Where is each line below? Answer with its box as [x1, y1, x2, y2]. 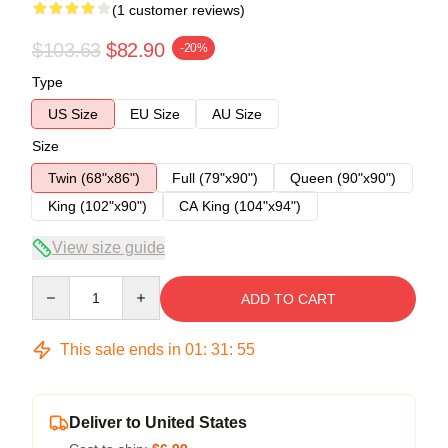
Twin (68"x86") [48, 169, 140, 186]
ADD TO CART [240, 290, 336, 307]
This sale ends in [56, 340, 185, 358]
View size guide [52, 238, 165, 256]
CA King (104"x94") [179, 197, 301, 214]
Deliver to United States [69, 413, 247, 431]
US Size [48, 105, 98, 122]
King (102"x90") [48, 197, 147, 214]
